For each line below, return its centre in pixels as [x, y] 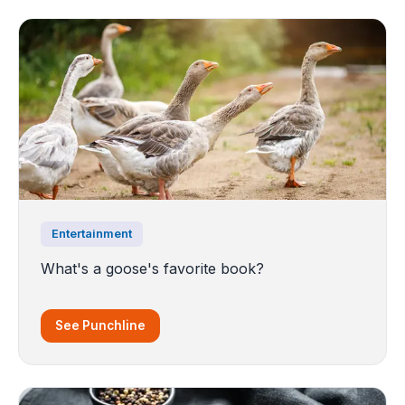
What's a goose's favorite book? [152, 268]
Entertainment [92, 233]
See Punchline [100, 325]
